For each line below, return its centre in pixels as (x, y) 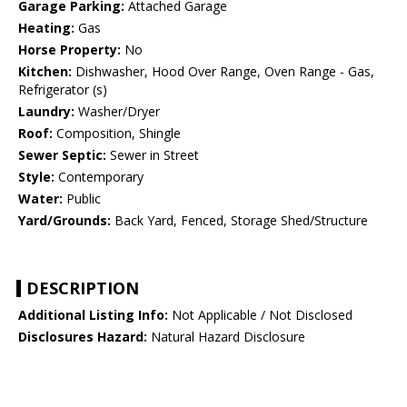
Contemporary (99, 177)
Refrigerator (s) (63, 90)
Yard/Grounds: (65, 221)
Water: (40, 199)
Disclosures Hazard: (83, 337)
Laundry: (46, 112)
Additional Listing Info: (93, 315)
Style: (36, 177)
